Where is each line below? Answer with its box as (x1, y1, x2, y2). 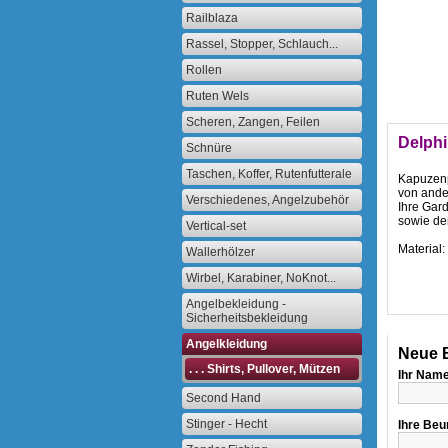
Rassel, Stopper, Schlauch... (186, 37, 338, 51)
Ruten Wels (186, 89, 249, 103)
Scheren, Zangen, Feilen (186, 115, 320, 129)
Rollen (186, 63, 222, 77)
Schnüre (186, 141, 232, 155)
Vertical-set (186, 219, 246, 233)
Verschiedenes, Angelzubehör (186, 193, 349, 207)
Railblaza (186, 11, 238, 25)
